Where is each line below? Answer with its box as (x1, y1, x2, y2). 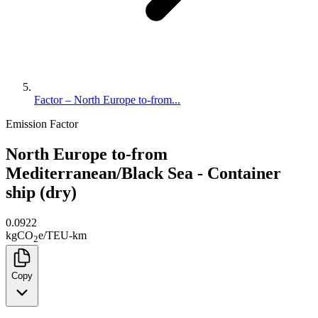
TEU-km (46, 229, 87, 241)
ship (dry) (6, 182, 77, 202)
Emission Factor (6, 118, 78, 130)
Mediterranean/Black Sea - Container (6, 163, 281, 182)
